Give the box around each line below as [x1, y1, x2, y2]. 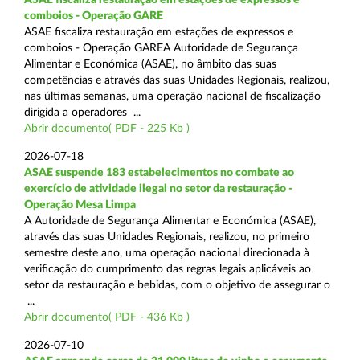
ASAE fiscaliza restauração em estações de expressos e [24, 26, 293, 38]
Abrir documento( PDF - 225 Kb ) [24, 122, 190, 134]
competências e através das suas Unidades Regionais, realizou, [24, 74, 329, 86]
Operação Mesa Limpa [24, 198, 136, 211]
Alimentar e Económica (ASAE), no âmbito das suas [24, 58, 276, 70]
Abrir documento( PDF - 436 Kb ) [24, 311, 190, 323]
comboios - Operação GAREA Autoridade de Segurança [24, 42, 298, 54]
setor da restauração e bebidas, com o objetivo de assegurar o [24, 279, 330, 291]
